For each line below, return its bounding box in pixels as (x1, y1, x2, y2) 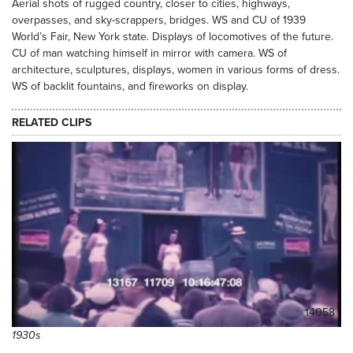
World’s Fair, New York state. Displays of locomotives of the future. (12, 30, 333, 43)
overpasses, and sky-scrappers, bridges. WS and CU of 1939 (12, 13, 306, 27)
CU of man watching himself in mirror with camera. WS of (12, 46, 287, 60)
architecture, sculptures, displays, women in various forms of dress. (12, 63, 340, 76)
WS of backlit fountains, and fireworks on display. (12, 80, 248, 93)
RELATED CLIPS (12, 115, 91, 129)
